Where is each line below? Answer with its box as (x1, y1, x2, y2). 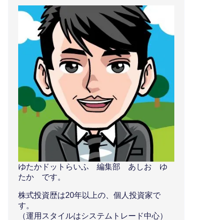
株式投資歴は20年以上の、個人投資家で (18, 191, 161, 199)
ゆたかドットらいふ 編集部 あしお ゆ (18, 162, 167, 171)
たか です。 (18, 172, 65, 181)
